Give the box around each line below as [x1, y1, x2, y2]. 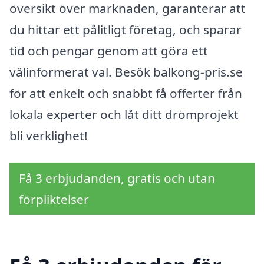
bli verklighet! [9, 127, 88, 144]
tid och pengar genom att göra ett [9, 42, 208, 59]
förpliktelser [19, 190, 89, 207]
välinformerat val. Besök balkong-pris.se [9, 63, 243, 80]
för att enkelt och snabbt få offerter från [9, 84, 242, 101]
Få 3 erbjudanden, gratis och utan [19, 169, 215, 186]
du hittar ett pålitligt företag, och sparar [9, 21, 242, 38]
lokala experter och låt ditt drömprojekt [9, 105, 239, 123]
